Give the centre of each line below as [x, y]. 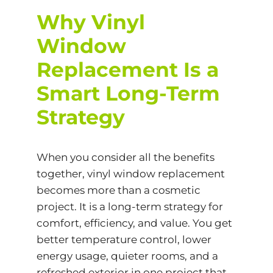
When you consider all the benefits [125, 158]
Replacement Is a [127, 69]
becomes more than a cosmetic [118, 190]
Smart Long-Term [128, 93]
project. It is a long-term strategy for [129, 207]
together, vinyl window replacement [130, 174]
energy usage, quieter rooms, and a [127, 256]
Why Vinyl [90, 22]
